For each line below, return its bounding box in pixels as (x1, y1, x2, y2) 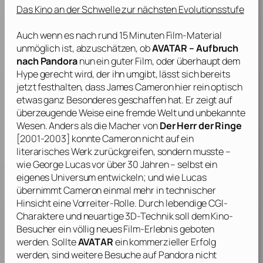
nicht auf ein (140, 132, 194, 146)
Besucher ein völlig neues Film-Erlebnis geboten (16, 222, 215, 236)
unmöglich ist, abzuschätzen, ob (16, 42, 152, 55)
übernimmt (16, 184, 64, 197)
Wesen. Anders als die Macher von (16, 119, 160, 133)
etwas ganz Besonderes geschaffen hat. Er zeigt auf (16, 93, 232, 107)
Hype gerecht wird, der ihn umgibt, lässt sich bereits (16, 68, 230, 81)
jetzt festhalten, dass (16, 80, 107, 94)
